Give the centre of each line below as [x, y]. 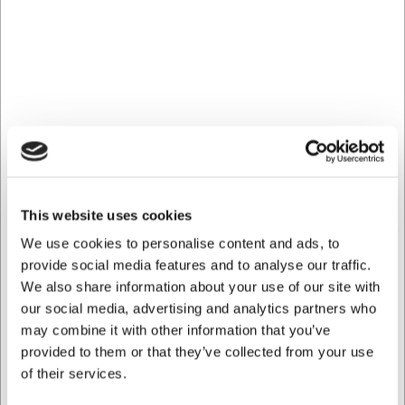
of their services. [74, 373]
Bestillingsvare [85, 92]
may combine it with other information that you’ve [176, 330]
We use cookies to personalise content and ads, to [180, 243]
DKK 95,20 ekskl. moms [89, 18]
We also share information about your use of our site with [201, 287]
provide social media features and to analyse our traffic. [196, 265]
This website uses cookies [107, 215]
